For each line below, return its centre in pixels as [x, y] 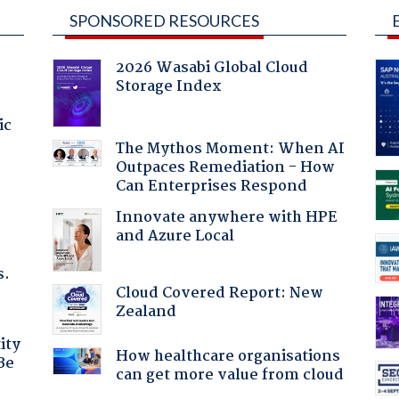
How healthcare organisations [228, 356]
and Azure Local [175, 236]
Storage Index [168, 86]
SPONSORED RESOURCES [164, 20]
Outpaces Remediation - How [225, 167]
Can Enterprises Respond [211, 186]
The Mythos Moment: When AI [230, 149]
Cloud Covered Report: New [219, 293]
